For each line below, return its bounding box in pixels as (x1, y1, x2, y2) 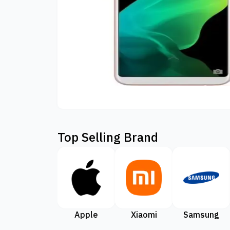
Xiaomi (130, 209, 157, 220)
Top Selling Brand (57, 129, 158, 145)
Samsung (183, 209, 219, 220)
